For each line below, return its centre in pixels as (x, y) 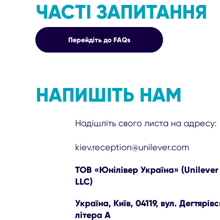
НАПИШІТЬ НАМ (109, 95)
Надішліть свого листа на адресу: (146, 123)
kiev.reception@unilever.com (132, 147)
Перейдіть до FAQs (99, 40)
